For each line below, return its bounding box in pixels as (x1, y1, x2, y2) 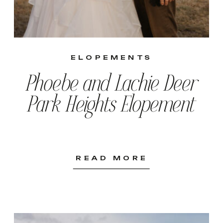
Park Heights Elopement (28, 97, 196, 115)
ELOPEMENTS (71, 53, 152, 62)
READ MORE (76, 154, 148, 162)
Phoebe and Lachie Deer (26, 76, 198, 94)
